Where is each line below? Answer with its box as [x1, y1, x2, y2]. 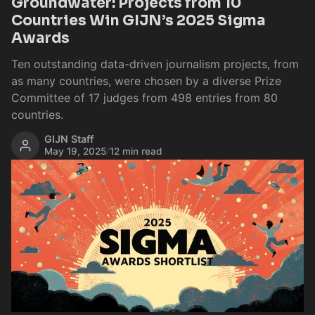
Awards [11, 28, 70, 47]
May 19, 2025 [44, 146, 107, 157]
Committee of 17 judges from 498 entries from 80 [11, 90, 278, 105]
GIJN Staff [44, 133, 94, 146]
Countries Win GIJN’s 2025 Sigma [11, 11, 266, 30]
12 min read [110, 146, 163, 157]
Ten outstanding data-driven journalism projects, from [11, 56, 299, 71]
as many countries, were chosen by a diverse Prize [11, 73, 281, 88]
